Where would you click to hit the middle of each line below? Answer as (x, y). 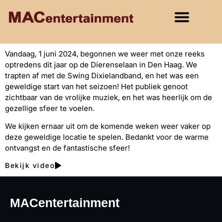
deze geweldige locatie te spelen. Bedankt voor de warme (107, 137)
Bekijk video (30, 165)
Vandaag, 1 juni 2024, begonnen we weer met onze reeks (105, 54)
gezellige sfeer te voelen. (50, 108)
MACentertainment (65, 202)
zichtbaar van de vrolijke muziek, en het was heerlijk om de (109, 97)
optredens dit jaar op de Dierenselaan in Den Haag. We (101, 65)
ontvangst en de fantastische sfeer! (67, 148)
